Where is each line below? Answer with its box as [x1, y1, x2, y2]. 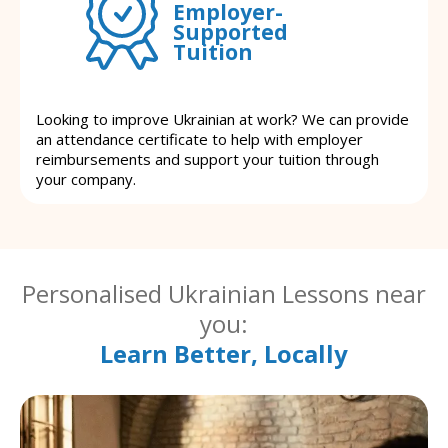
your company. [36, 169, 136, 190]
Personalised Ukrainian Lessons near [22, 277, 426, 311]
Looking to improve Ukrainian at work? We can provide [36, 109, 409, 130]
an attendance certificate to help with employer [36, 129, 363, 150]
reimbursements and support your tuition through [36, 149, 379, 170]
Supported [173, 17, 288, 46]
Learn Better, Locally [100, 337, 348, 371]
